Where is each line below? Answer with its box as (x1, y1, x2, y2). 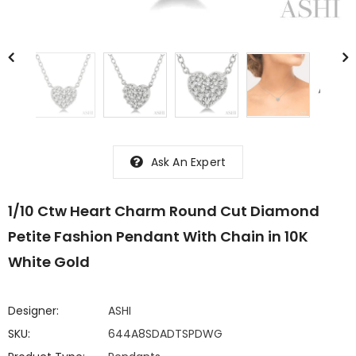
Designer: (8, 303, 59, 319)
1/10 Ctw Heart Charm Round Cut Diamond (8, 201, 319, 221)
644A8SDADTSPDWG (108, 326, 222, 342)
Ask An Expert (150, 154, 226, 170)
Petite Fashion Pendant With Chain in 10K (8, 226, 308, 246)
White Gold (8, 252, 90, 272)
